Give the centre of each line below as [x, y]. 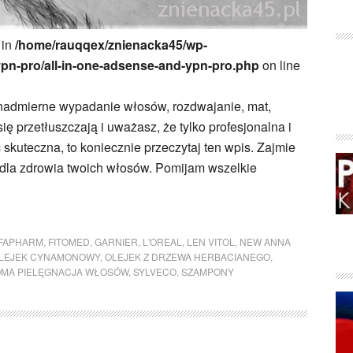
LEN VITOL [211, 242]
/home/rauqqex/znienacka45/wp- [111, 45]
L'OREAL [162, 242]
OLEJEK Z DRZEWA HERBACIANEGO [188, 256]
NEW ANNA [265, 242]
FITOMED [69, 242]
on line [280, 65]
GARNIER [116, 242]
